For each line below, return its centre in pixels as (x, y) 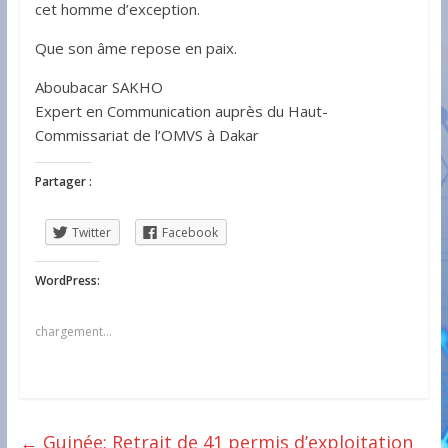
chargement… (73, 332)
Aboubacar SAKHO (98, 87)
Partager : (63, 181)
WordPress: (67, 281)
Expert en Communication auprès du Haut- (181, 111)
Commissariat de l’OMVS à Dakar (146, 135)
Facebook (189, 232)
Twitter (91, 232)
